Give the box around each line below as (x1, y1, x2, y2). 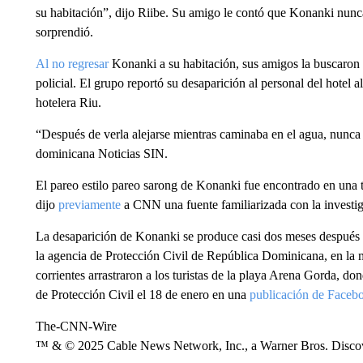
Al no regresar (35, 57, 109, 70)
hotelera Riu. (35, 96, 101, 109)
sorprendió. (35, 25, 93, 39)
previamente (58, 198, 121, 211)
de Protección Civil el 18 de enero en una (35, 288, 250, 301)
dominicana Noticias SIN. (35, 147, 168, 160)
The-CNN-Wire (35, 319, 117, 333)
